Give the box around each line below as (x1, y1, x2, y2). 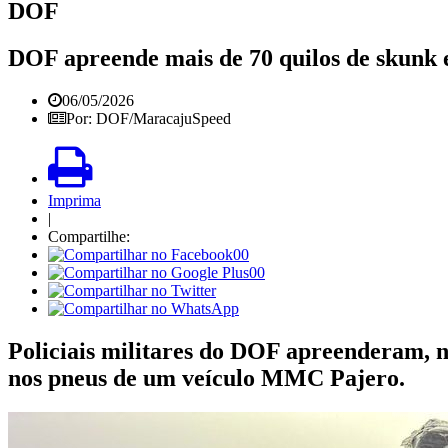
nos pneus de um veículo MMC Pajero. (8, 364, 405, 391)
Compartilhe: (48, 227, 130, 245)
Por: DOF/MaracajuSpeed (66, 109, 231, 127)
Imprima (48, 191, 101, 209)
